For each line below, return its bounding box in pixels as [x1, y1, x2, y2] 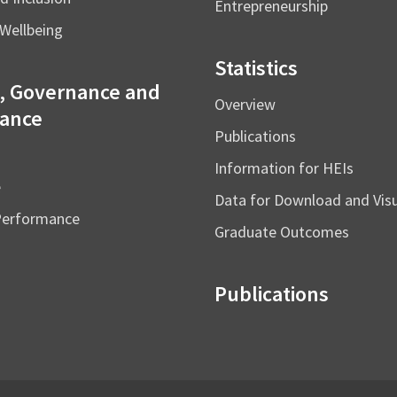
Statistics [214, 54, 298, 82]
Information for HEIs [214, 158, 354, 178]
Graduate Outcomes [214, 222, 349, 242]
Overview [214, 94, 276, 114]
